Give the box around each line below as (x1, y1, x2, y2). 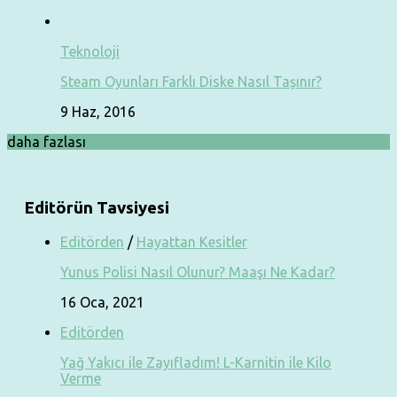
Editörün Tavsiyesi (25, 198, 169, 217)
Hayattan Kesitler (136, 234, 247, 251)
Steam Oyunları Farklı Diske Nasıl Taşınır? (60, 73, 322, 90)
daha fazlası (7, 133, 86, 150)
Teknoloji (60, 43, 120, 59)
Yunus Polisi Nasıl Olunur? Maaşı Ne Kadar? (60, 264, 335, 281)
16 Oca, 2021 (60, 294, 144, 311)
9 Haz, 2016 (60, 103, 136, 120)
